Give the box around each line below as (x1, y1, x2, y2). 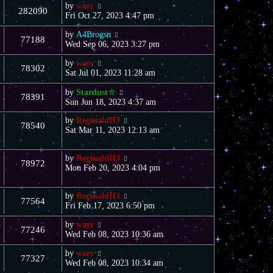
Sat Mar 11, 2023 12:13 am (65, 125, 160, 135)
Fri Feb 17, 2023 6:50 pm (65, 200, 155, 210)
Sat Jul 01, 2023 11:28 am (65, 68, 155, 77)
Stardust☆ (76, 87, 116, 97)
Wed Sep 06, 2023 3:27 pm (65, 39, 160, 49)
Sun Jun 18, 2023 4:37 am (65, 97, 156, 107)
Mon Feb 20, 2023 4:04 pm (65, 163, 160, 172)
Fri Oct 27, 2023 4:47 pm (65, 10, 154, 20)
